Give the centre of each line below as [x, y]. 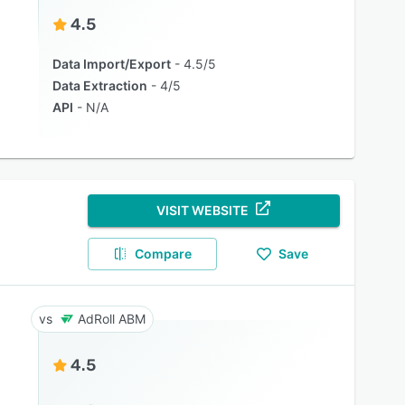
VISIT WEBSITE [203, 210]
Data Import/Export [111, 64]
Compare [164, 254]
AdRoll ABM [111, 319]
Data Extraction [99, 85]
